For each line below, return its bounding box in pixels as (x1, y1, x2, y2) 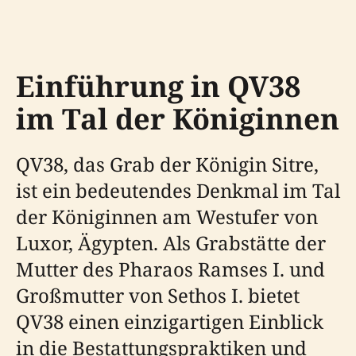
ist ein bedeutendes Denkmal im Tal (16, 177, 340, 203)
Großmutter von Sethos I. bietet (16, 282, 300, 308)
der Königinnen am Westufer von (16, 203, 318, 230)
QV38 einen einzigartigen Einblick (16, 308, 323, 335)
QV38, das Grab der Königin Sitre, (16, 151, 319, 177)
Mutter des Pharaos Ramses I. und (16, 256, 325, 282)
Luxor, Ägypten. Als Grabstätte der (16, 230, 326, 256)
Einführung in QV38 (16, 67, 300, 106)
